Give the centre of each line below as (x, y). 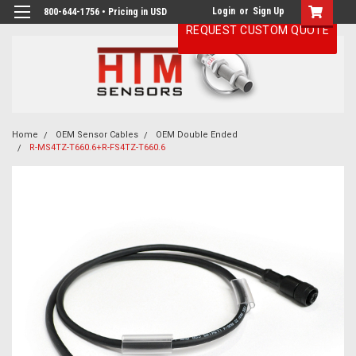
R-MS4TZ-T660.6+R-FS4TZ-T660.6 (97, 147)
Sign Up (269, 11)
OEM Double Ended (197, 135)
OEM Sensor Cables (97, 135)
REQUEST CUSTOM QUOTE (257, 30)
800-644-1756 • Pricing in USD (105, 12)
